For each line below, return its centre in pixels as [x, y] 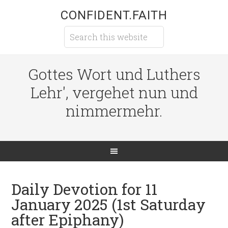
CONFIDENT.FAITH [114, 15]
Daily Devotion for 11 [84, 189]
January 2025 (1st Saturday [109, 204]
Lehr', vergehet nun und [114, 92]
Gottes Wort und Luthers [114, 74]
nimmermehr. [114, 111]
